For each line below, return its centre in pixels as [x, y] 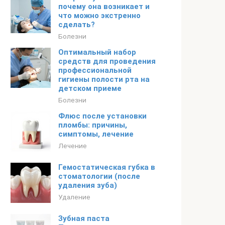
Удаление [74, 197]
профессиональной [95, 70]
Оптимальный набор [97, 52]
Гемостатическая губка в [107, 167]
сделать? [77, 25]
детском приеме [90, 88]
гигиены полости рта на [104, 79]
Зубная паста [84, 218]
